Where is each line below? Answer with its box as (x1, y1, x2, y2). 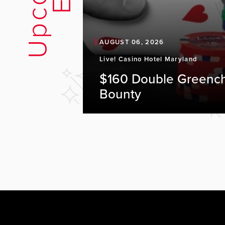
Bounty (99, 86, 141, 102)
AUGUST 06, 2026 (99, 38, 164, 46)
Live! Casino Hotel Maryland (99, 55, 198, 63)
